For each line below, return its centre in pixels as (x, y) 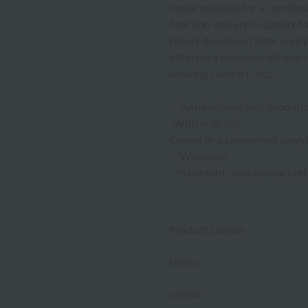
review (185, 295)
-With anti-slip (205, 124)
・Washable (198, 157)
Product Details (207, 230)
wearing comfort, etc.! (222, 74)
